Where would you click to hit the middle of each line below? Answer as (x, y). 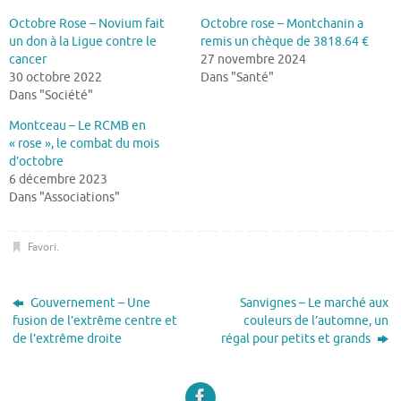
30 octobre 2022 (55, 77)
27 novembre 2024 (253, 59)
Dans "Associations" (64, 197)
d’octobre (36, 161)
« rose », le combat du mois (84, 143)
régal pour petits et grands (297, 339)
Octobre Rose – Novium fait (87, 23)
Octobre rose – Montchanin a (282, 23)
